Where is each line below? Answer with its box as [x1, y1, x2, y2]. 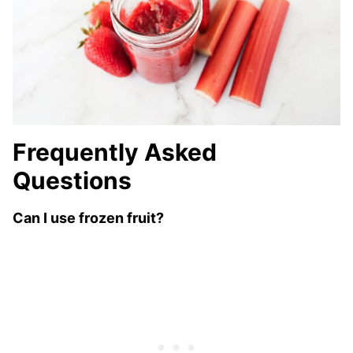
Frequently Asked [13, 137, 217, 166]
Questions [13, 165, 132, 195]
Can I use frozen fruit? [13, 209, 164, 226]
